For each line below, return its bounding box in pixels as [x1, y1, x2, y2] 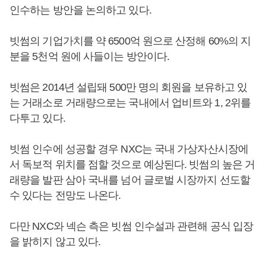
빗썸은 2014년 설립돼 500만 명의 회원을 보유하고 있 [9, 81, 248, 94]
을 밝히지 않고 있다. [9, 236, 103, 248]
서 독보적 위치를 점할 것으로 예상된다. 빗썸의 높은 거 [9, 159, 255, 171]
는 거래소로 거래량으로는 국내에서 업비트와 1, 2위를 [9, 97, 251, 109]
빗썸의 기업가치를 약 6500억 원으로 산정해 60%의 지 [9, 35, 251, 47]
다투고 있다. [9, 112, 65, 125]
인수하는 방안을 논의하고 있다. [9, 4, 151, 17]
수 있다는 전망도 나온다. [9, 189, 121, 202]
